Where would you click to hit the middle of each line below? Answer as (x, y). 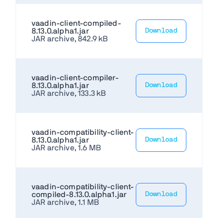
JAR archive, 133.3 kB (69, 93)
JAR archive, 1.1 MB (65, 202)
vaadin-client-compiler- (75, 78)
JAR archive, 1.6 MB (66, 148)
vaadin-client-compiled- (76, 23)
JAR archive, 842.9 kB (70, 39)
